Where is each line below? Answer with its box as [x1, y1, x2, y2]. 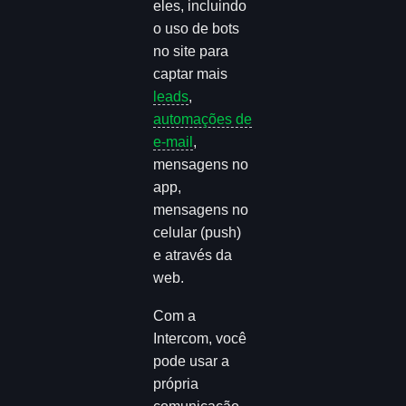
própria [153, 376, 199, 392]
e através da [153, 246, 233, 263]
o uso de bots [153, 20, 240, 36]
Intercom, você [153, 331, 247, 347]
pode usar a [153, 353, 230, 370]
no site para [153, 43, 229, 59]
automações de [153, 111, 253, 127]
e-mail [153, 133, 194, 150]
